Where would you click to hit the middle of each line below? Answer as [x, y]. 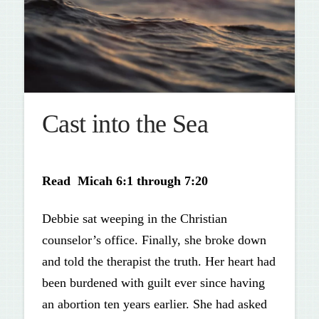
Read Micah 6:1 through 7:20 [125, 181]
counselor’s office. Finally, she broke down [154, 240]
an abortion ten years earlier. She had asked [154, 304]
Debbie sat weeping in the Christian [134, 219]
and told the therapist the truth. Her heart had [158, 262]
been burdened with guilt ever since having [153, 283]
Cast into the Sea [125, 124]
